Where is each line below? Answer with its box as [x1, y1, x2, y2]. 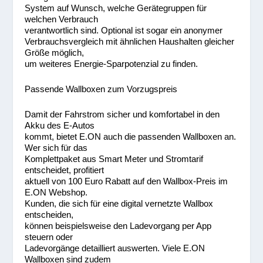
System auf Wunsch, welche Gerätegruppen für [25, 3, 207, 13]
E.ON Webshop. [25, 187, 88, 197]
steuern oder [25, 232, 73, 242]
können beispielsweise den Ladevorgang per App [25, 221, 212, 231]
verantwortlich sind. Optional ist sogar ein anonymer [25, 25, 223, 35]
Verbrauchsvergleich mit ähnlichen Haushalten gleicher [25, 36, 235, 46]
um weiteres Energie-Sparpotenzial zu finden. [25, 59, 198, 69]
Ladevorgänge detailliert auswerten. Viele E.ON [25, 243, 205, 253]
